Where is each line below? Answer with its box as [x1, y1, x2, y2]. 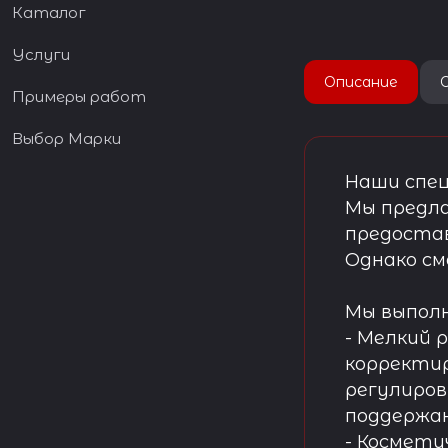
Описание [324, 73, 398, 91]
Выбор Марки [12, 129, 121, 148]
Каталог [12, 3, 86, 22]
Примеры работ [12, 87, 146, 106]
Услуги [12, 45, 70, 64]
